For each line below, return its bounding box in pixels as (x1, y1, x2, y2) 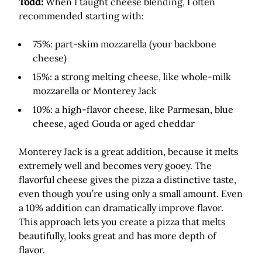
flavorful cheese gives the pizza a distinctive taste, (19, 174, 236, 185)
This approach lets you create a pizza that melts (19, 216, 225, 227)
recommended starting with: (19, 10, 144, 22)
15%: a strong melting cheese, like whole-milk (33, 71, 231, 82)
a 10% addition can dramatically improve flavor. (19, 202, 223, 213)
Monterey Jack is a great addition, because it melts (19, 146, 238, 157)
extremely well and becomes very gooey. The (19, 160, 212, 171)
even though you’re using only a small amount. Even (19, 188, 243, 199)
